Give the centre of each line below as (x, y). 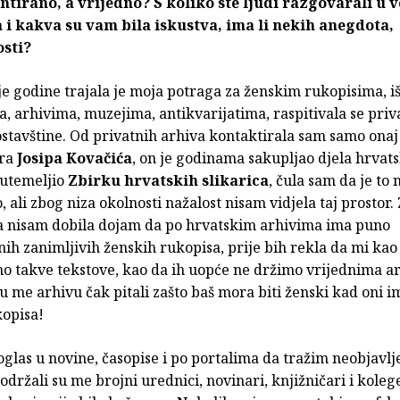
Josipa (40, 158)
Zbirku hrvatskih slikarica (168, 181)
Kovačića (99, 158)
